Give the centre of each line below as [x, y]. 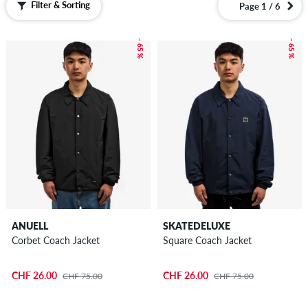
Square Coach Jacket [207, 240]
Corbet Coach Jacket [55, 240]
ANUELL [30, 225]
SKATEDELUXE [196, 225]
